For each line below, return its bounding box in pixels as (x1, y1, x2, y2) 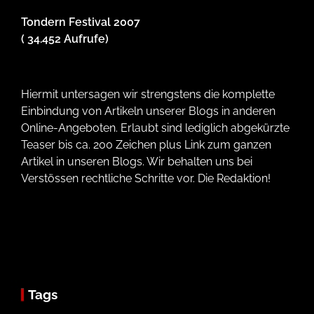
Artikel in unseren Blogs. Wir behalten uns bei (21, 154, 252, 168)
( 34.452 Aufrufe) (21, 32, 109, 46)
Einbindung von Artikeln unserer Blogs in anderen (21, 104, 275, 118)
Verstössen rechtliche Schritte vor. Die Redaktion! (21, 171, 271, 185)
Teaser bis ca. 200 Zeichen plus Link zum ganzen (21, 137, 271, 151)
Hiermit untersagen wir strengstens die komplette (21, 87, 275, 101)
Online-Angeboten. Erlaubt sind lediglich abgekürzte (21, 121, 289, 135)
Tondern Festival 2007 (21, 15, 140, 29)
